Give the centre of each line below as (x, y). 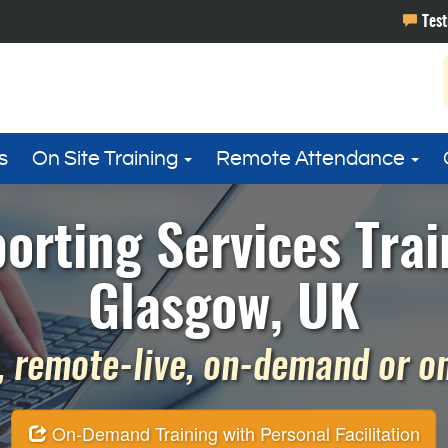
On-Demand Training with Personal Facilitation (233, 432)
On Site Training (107, 159)
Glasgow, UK (224, 311)
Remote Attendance (312, 159)
